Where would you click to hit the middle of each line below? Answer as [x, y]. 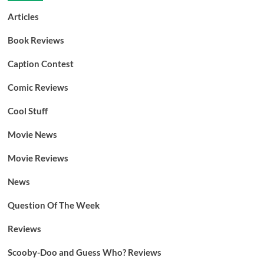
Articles [23, 16]
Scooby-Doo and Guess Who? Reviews [84, 252]
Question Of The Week [53, 205]
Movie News [32, 134]
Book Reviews [36, 40]
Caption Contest [40, 64]
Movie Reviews [38, 158]
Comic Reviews [38, 87]
